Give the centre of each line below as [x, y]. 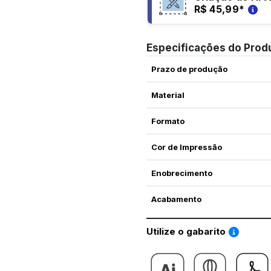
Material [168, 95]
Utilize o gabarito [187, 232]
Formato [168, 121]
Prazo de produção [189, 69]
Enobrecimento [181, 173]
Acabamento [176, 199]
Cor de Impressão [186, 147]
